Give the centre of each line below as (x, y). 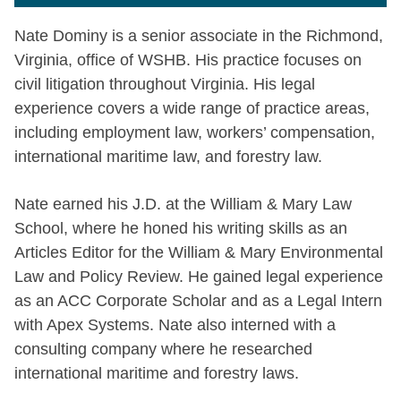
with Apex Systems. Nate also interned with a (175, 324)
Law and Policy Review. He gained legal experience (199, 276)
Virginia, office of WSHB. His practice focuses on (188, 60)
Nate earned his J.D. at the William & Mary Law (183, 204)
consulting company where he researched (163, 349)
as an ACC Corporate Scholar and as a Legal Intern (198, 300)
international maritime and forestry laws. (157, 373)
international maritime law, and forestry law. (168, 156)
